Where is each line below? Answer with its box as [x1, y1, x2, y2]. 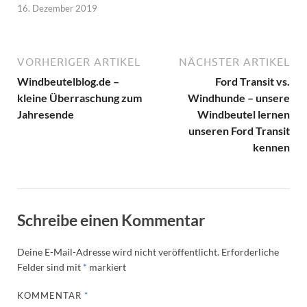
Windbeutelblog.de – [17, 75, 119, 88]
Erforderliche [221, 246, 279, 258]
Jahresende [17, 108, 74, 121]
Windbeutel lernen [197, 108, 290, 121]
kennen [253, 140, 290, 154]
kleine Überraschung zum [17, 91, 142, 105]
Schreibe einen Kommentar [17, 210, 205, 230]
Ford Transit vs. [215, 75, 290, 88]
